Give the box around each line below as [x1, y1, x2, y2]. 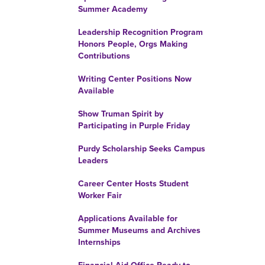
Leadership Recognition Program [78, 27, 203, 37]
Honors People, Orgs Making [78, 39, 188, 49]
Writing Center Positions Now [78, 74, 192, 84]
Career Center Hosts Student [78, 179, 189, 189]
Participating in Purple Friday [78, 121, 190, 131]
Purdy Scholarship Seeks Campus [78, 144, 205, 154]
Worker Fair [78, 190, 122, 201]
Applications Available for [78, 214, 177, 224]
